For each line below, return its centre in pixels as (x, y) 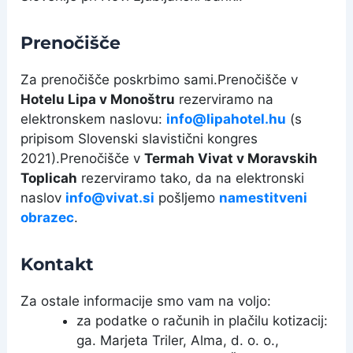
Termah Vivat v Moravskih (231, 158)
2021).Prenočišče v (83, 158)
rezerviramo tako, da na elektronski (191, 178)
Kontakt (58, 264)
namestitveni (264, 197)
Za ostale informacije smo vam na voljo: (146, 301)
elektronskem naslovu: (94, 119)
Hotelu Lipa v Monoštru (98, 99)
